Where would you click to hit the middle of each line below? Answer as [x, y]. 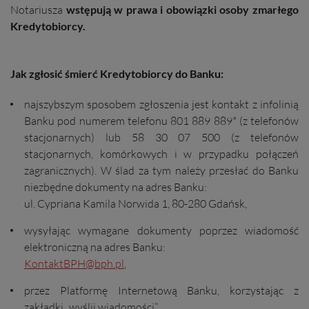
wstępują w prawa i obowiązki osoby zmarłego [182, 9]
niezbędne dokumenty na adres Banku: [116, 187]
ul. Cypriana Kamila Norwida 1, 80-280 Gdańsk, [136, 203]
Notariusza [38, 10]
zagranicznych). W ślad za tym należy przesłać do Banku [161, 170]
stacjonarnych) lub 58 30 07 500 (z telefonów [161, 137]
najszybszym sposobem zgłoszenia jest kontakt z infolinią [161, 104]
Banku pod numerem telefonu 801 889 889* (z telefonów [161, 121]
